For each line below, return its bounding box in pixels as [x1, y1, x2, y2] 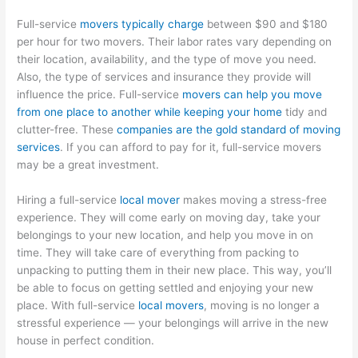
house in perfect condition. [17, 333, 155, 347]
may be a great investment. [17, 158, 160, 172]
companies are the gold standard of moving [117, 123, 341, 137]
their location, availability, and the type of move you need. [17, 53, 317, 66]
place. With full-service [17, 298, 139, 312]
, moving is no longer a [204, 298, 320, 312]
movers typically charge [80, 18, 205, 31]
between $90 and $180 [204, 18, 328, 31]
